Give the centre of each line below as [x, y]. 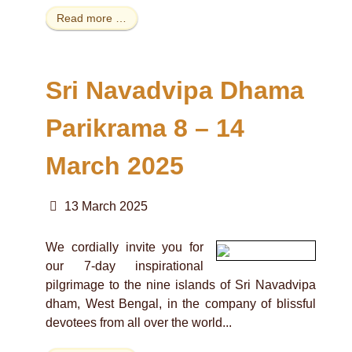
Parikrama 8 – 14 [145, 128]
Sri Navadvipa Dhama [175, 90]
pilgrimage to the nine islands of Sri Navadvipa [181, 284]
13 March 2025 [106, 206]
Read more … [92, 18]
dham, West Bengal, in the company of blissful [181, 303]
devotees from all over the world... [139, 322]
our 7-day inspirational [125, 266]
